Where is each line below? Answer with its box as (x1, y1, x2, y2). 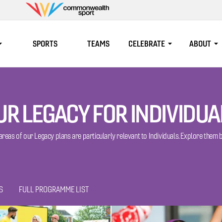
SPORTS (33, 39, 58, 49)
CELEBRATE (128, 39, 166, 49)
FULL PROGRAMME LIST (19, 185, 89, 194)
